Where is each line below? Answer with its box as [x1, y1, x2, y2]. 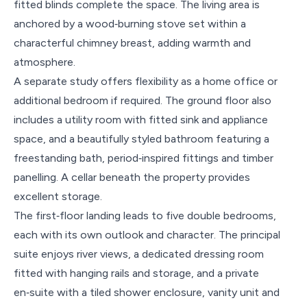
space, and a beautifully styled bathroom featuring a [14, 132, 269, 145]
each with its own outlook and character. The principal [14, 228, 280, 241]
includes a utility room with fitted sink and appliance [14, 112, 268, 126]
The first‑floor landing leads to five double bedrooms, [14, 208, 276, 222]
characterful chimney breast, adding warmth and [14, 36, 251, 49]
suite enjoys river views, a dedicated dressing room [14, 247, 264, 260]
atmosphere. [14, 55, 75, 69]
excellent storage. [14, 189, 102, 203]
